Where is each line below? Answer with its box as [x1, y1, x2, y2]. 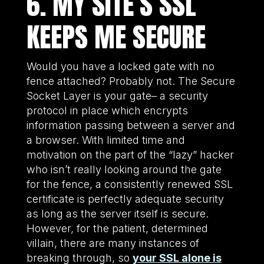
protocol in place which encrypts [26, 104, 188, 117]
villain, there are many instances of [26, 236, 199, 249]
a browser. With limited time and [26, 133, 185, 146]
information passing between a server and [26, 118, 235, 131]
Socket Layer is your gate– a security [26, 89, 208, 102]
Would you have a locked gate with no [26, 60, 214, 72]
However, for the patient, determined [26, 222, 208, 235]
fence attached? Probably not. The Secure [26, 74, 235, 87]
